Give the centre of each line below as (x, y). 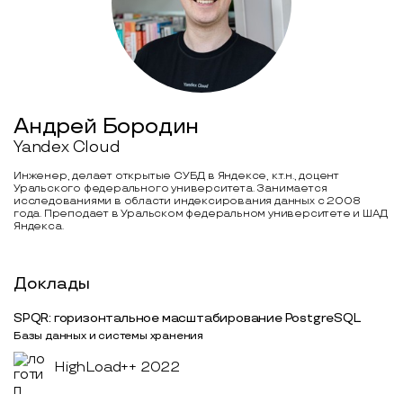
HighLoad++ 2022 (117, 367)
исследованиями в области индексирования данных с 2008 (187, 201)
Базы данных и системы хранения (108, 336)
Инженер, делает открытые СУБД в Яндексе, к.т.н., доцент (176, 175)
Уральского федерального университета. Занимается (170, 188)
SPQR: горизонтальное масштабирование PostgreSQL (187, 318)
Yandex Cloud (67, 147)
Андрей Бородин (107, 126)
